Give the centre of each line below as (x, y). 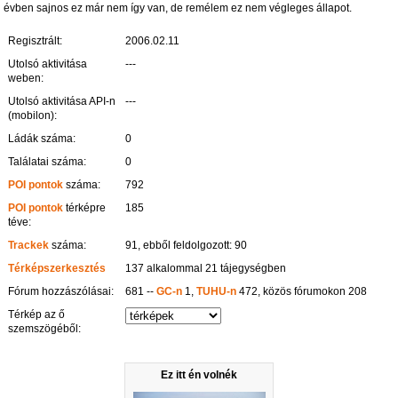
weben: (26, 79)
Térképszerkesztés (57, 269)
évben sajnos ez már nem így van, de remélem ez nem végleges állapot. (178, 8)
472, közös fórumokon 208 (302, 292)
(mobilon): (33, 116)
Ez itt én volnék (199, 375)
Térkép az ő (37, 315)
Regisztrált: (36, 41)
